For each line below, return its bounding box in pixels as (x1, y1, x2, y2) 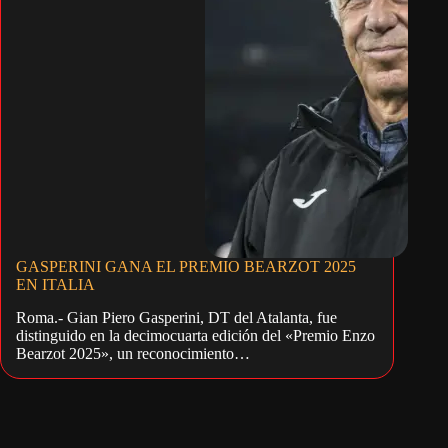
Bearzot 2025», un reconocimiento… (16, 345, 250, 363)
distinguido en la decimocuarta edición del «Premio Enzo (16, 327, 375, 345)
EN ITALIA (16, 276, 95, 294)
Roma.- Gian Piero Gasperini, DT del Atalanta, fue (16, 309, 337, 327)
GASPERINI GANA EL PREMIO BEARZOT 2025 (16, 258, 356, 276)
